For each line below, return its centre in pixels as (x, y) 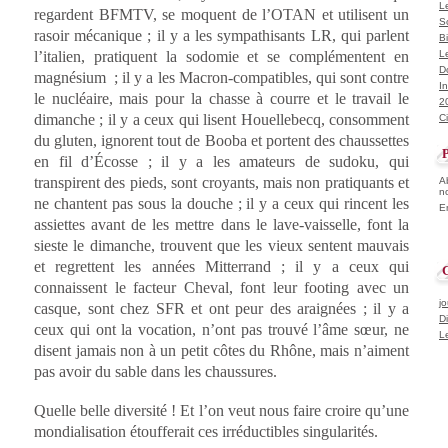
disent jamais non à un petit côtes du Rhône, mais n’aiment (221, 350)
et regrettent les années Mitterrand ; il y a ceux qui (221, 266)
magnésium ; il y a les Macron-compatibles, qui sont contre (221, 77)
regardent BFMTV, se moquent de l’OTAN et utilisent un (221, 14)
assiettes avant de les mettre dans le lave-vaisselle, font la (221, 224)
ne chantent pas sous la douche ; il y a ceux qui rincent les (221, 203)
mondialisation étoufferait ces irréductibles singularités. (206, 431)
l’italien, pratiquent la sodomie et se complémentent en (221, 56)
